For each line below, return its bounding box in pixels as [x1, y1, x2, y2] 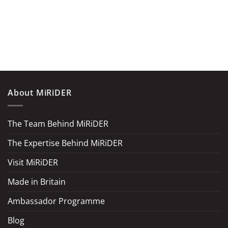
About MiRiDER [8, 87, 72, 99]
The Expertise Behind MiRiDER [8, 137, 123, 149]
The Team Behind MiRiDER [8, 118, 108, 130]
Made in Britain [8, 176, 66, 188]
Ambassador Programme [8, 195, 105, 207]
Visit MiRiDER [8, 157, 58, 168]
